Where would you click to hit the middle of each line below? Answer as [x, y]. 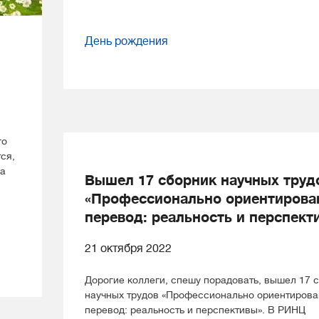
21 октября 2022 [128, 249]
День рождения [126, 42]
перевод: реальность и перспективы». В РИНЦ [195, 310]
